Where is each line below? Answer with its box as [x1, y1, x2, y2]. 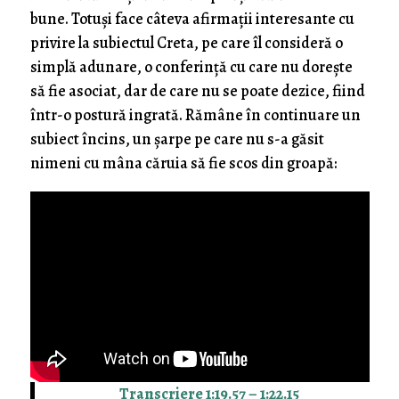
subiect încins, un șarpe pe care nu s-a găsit [29, 128, 324, 150]
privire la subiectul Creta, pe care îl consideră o [29, 32, 343, 53]
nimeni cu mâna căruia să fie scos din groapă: [29, 152, 337, 174]
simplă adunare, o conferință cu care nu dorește [29, 56, 353, 77]
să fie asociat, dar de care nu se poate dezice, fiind [29, 80, 365, 102]
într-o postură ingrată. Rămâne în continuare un [29, 104, 361, 126]
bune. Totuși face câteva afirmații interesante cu [29, 8, 354, 29]
